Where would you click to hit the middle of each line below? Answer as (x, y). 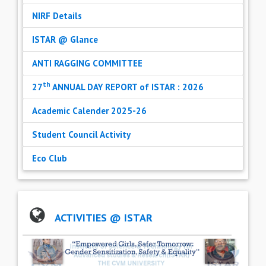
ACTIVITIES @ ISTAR (102, 217)
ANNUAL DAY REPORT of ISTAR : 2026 (127, 87)
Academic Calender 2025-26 (89, 110)
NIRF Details (57, 15)
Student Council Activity (81, 134)
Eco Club (50, 158)
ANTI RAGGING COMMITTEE (87, 63)
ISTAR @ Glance (65, 39)
